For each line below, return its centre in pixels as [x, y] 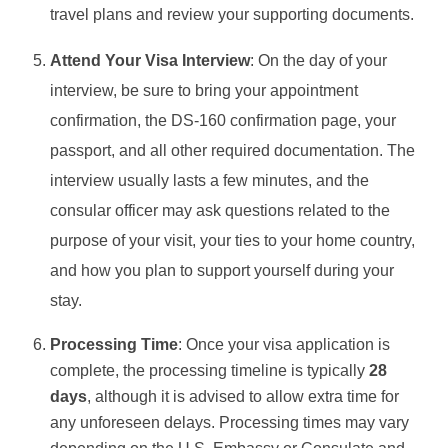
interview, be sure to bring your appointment [204, 90]
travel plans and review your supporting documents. [232, 14]
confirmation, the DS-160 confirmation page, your [223, 120]
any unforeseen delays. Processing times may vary [229, 422]
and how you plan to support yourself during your [222, 270]
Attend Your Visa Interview [150, 60]
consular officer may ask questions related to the [220, 210]
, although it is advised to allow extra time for [243, 396]
